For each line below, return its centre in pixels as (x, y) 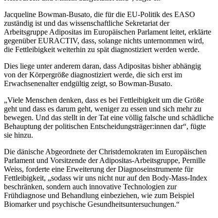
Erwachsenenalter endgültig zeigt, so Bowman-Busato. (88, 84)
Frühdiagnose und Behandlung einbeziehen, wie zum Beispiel (99, 196)
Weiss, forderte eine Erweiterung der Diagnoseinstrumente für (99, 169)
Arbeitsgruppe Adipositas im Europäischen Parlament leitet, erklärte (108, 32)
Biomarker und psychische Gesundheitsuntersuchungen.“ (92, 204)
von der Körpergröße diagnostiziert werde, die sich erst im (93, 75)
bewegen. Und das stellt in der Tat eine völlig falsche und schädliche (109, 118)
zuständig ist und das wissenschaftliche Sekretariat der (87, 23)
